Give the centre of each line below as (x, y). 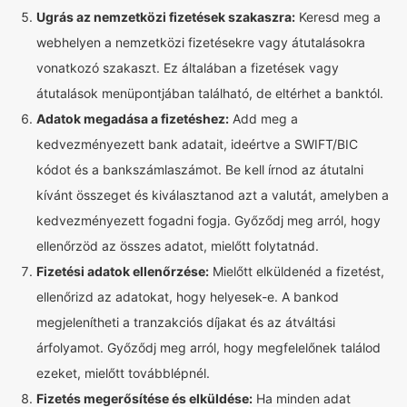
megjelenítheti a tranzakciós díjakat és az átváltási (186, 322)
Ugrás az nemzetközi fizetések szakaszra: (166, 17)
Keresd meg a (338, 17)
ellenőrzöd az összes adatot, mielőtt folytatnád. (178, 246)
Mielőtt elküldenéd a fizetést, (297, 271)
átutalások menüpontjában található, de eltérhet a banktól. (210, 93)
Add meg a (263, 119)
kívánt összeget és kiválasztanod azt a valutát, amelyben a (213, 195)
